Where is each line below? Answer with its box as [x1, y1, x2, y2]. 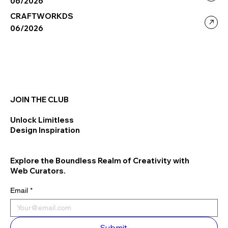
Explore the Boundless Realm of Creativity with [10, 156, 189, 166]
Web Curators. [10, 166, 66, 176]
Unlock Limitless [10, 115, 74, 125]
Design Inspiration [10, 125, 81, 135]
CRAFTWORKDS [10, 11, 74, 21]
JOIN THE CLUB [10, 95, 69, 105]
